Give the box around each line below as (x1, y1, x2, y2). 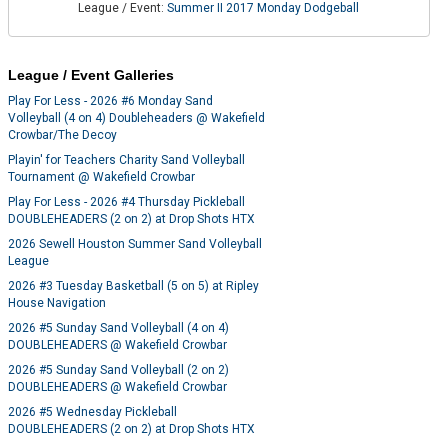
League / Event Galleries (8, 67, 175, 84)
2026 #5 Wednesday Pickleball (8, 405, 178, 420)
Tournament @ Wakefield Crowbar (8, 170, 196, 185)
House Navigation (8, 296, 107, 311)
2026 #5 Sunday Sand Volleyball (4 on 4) (8, 321, 230, 336)
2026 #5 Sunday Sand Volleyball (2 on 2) (8, 363, 230, 378)
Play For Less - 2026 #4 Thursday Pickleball (8, 195, 246, 210)
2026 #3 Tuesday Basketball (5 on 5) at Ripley (8, 279, 260, 294)
